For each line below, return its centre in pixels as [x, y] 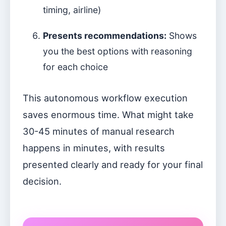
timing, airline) [72, 10]
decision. [42, 181]
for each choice [75, 67]
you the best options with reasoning [118, 51]
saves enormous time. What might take [108, 115]
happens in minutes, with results [94, 148]
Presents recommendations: [105, 36]
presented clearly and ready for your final [113, 164]
